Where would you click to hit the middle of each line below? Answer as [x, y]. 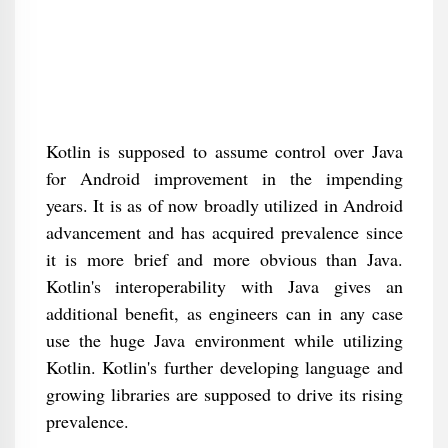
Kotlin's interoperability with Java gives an [224, 286]
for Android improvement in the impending [224, 178]
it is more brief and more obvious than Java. [224, 259]
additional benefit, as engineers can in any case [224, 313]
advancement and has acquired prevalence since [224, 232]
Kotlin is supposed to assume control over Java [224, 151]
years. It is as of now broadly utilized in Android [224, 205]
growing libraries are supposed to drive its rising [224, 394]
